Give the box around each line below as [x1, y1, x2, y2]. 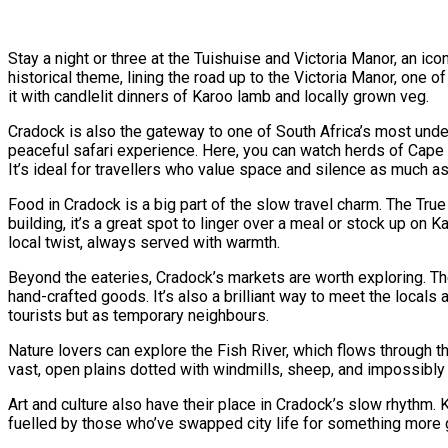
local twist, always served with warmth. [8, 232, 280, 252]
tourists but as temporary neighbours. [8, 305, 269, 325]
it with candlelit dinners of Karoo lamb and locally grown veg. [8, 86, 429, 106]
